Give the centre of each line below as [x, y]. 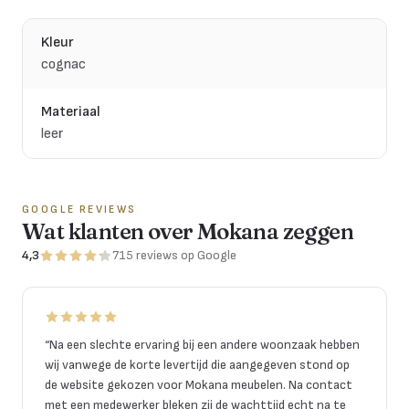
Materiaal [71, 111]
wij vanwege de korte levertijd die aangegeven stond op [197, 364]
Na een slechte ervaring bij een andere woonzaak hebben [204, 344]
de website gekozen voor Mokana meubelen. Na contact [199, 384]
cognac [63, 64]
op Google [209, 255]
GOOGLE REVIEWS [79, 209]
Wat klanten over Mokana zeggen [188, 231]
